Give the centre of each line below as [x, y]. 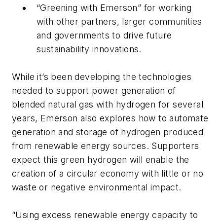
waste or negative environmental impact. [98, 187]
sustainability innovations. [89, 49]
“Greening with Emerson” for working [114, 7]
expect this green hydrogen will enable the [101, 159]
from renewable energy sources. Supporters [106, 146]
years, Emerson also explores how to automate [110, 118]
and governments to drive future [104, 35]
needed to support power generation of [94, 90]
